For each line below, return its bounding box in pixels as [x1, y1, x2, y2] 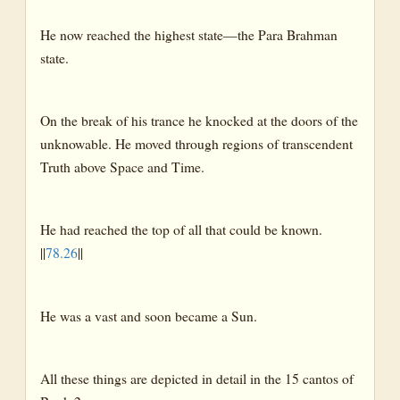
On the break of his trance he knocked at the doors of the [40, 110, 358, 129]
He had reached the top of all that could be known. [40, 220, 322, 239]
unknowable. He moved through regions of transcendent [40, 133, 353, 153]
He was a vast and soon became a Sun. [40, 305, 257, 325]
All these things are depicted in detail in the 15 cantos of [40, 369, 354, 388]
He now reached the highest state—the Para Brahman [40, 24, 337, 44]
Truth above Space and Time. [40, 156, 204, 176]
